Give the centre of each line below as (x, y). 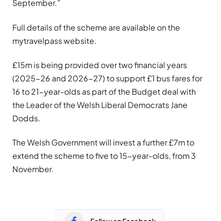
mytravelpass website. (55, 40)
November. (33, 169)
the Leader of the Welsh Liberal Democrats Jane (100, 105)
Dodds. (26, 118)
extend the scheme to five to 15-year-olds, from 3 (104, 156)
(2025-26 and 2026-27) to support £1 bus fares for (107, 78)
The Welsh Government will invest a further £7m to (103, 143)
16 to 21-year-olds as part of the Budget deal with (104, 91)
